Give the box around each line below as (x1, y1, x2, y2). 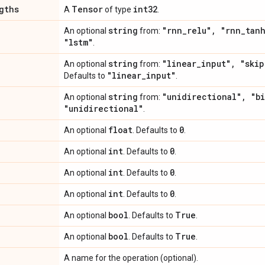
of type (103, 5, 133, 14)
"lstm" (64, 37, 93, 48)
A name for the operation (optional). (64, 253, 198, 263)
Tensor (72, 4, 103, 15)
